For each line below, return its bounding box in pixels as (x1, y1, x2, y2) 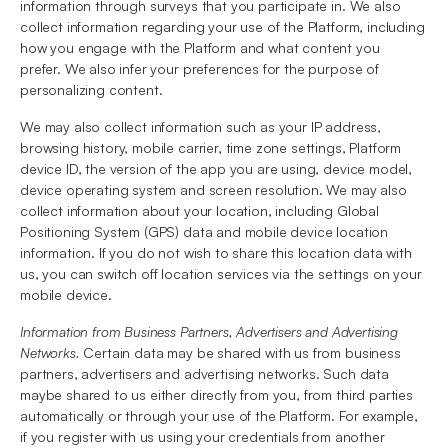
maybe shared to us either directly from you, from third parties (20, 386, 413, 403)
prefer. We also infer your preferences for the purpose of (20, 60, 379, 77)
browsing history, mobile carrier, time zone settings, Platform (20, 139, 402, 156)
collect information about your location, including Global (20, 202, 379, 219)
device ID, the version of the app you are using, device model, (20, 160, 413, 177)
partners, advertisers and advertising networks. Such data (20, 365, 389, 382)
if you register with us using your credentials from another (20, 428, 385, 445)
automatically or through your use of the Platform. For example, (20, 407, 418, 424)
